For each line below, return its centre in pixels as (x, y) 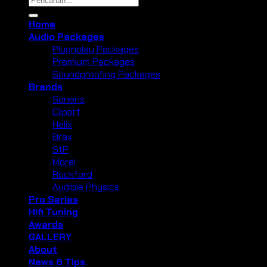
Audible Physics (86, 187)
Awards (46, 225)
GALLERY (50, 237)
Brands (46, 87)
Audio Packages (66, 37)
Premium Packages (94, 62)
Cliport (66, 112)
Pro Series (53, 200)
